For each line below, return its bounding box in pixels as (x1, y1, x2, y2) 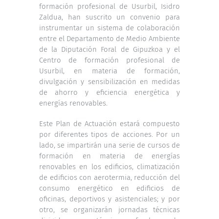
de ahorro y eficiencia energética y (39, 88, 180, 97)
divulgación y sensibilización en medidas (39, 77, 180, 86)
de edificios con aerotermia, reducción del (39, 173, 180, 182)
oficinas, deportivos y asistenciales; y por (39, 194, 180, 203)
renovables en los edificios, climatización (39, 162, 180, 171)
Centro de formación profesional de (39, 55, 180, 65)
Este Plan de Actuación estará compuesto (39, 119, 180, 128)
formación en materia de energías (39, 151, 180, 160)
